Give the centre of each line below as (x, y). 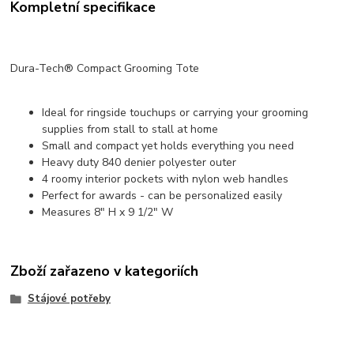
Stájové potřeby (69, 298)
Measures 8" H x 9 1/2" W (108, 213)
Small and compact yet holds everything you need (168, 146)
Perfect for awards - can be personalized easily (162, 196)
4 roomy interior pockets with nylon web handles (166, 179)
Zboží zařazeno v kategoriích (105, 271)
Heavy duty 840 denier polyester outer (139, 163)
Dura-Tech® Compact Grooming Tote (105, 69)
